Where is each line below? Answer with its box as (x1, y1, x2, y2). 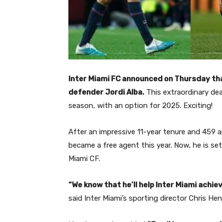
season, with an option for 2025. (68, 101, 181, 111)
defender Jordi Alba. (68, 88, 144, 97)
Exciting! (181, 101, 213, 111)
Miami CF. (68, 154, 100, 164)
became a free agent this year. (68, 141, 172, 150)
